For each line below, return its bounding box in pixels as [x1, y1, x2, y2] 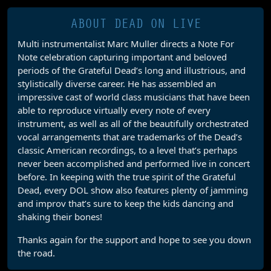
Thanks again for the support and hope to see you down [18, 233, 251, 246]
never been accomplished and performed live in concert [18, 157, 250, 169]
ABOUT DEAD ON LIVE [70, 16, 201, 31]
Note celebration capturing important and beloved [18, 51, 227, 63]
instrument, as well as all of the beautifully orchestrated [18, 117, 249, 129]
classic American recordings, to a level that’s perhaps [18, 144, 237, 156]
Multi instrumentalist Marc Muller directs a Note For [18, 38, 234, 50]
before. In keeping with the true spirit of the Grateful [18, 171, 236, 183]
